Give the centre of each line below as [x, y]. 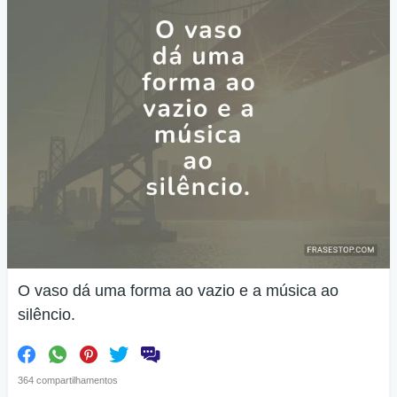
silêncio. [47, 315]
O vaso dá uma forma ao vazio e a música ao [178, 291]
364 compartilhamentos [68, 380]
